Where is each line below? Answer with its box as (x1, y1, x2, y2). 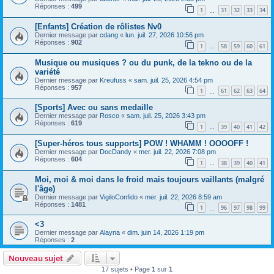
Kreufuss (100, 76, 127, 84)
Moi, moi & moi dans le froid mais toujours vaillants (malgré (35, 174, 264, 184)
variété (35, 67, 60, 76)
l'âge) (35, 183, 55, 193)
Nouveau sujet (9, 253, 63, 264)
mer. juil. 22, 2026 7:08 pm (139, 147, 216, 155)
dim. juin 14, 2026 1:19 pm (127, 229, 204, 237)
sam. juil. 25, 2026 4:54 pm (134, 76, 213, 84)
